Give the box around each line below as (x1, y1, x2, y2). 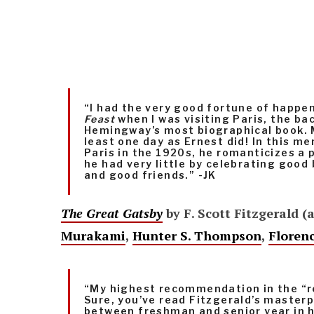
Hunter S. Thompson (132, 227, 261, 245)
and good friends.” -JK (84, 169, 217, 182)
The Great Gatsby (61, 205, 163, 222)
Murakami (61, 227, 125, 245)
